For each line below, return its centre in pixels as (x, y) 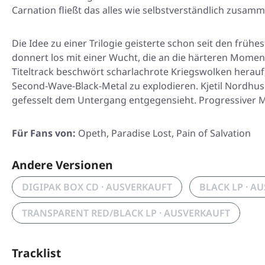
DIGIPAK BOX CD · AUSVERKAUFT (97, 187)
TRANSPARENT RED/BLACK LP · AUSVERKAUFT (126, 213)
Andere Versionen (62, 165)
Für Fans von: (44, 133)
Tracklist (36, 253)
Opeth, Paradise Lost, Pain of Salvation (163, 133)
